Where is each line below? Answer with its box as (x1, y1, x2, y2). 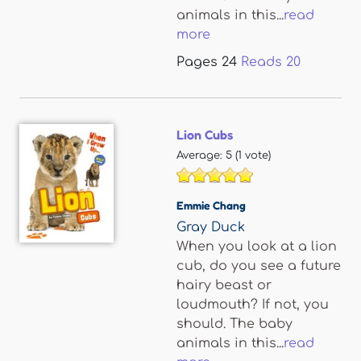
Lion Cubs (176, 127, 233, 143)
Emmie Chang (176, 198, 246, 212)
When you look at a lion (176, 239, 337, 254)
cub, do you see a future (176, 259, 341, 273)
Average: (176, 150, 226, 161)
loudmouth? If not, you (176, 297, 329, 312)
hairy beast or (176, 278, 272, 293)
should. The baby (176, 317, 293, 331)
